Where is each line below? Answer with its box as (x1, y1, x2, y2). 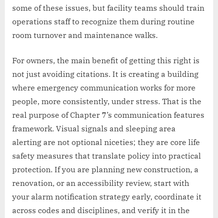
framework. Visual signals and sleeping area (12, 124, 176, 134)
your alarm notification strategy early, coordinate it (12, 192, 201, 202)
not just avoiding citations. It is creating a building (12, 69, 199, 79)
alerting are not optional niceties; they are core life (12, 137, 200, 147)
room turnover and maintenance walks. (12, 30, 158, 40)
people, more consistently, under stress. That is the (12, 96, 201, 107)
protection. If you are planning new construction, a (12, 164, 199, 175)
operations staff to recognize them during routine (12, 17, 195, 27)
